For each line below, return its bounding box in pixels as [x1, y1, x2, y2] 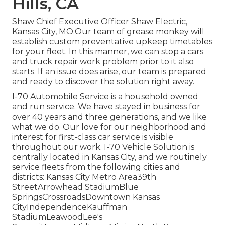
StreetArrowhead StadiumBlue [12, 182, 139, 192]
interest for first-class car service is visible [12, 132, 173, 142]
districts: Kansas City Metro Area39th [12, 172, 156, 182]
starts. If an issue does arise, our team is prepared [12, 67, 206, 77]
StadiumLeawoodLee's [12, 212, 102, 222]
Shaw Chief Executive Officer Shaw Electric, [12, 17, 187, 27]
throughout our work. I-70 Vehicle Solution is [12, 142, 194, 152]
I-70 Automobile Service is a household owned [12, 92, 198, 102]
